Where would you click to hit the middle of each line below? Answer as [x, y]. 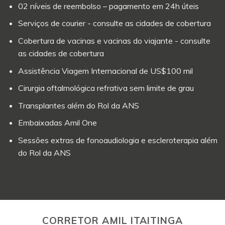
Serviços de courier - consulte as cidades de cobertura [114, 23]
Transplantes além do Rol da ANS [78, 105]
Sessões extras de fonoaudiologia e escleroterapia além [118, 140]
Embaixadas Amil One [57, 123]
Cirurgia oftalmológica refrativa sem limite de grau [106, 88]
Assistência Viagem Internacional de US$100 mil [105, 71]
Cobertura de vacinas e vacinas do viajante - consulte [114, 40]
